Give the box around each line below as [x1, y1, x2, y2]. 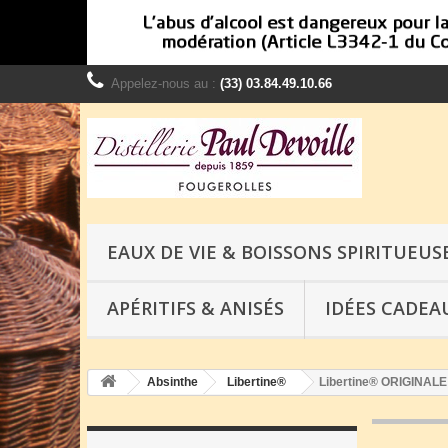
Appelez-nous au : [111, 76, 220, 91]
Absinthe [147, 375, 198, 389]
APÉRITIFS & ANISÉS [107, 296, 284, 320]
